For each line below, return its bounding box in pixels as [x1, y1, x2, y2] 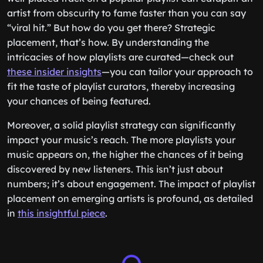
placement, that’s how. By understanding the [7, 36, 209, 48]
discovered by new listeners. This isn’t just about [7, 163, 223, 175]
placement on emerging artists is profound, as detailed [7, 193, 253, 204]
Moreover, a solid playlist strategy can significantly [7, 119, 235, 131]
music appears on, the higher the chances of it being [7, 149, 243, 160]
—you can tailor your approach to [102, 66, 253, 77]
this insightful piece [18, 207, 105, 219]
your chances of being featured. [7, 95, 151, 107]
